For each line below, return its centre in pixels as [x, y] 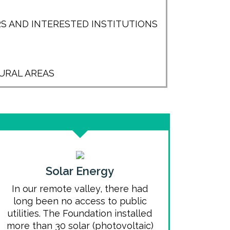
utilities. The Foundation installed [80, 213]
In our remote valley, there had [80, 189]
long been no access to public [80, 201]
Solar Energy [80, 171]
